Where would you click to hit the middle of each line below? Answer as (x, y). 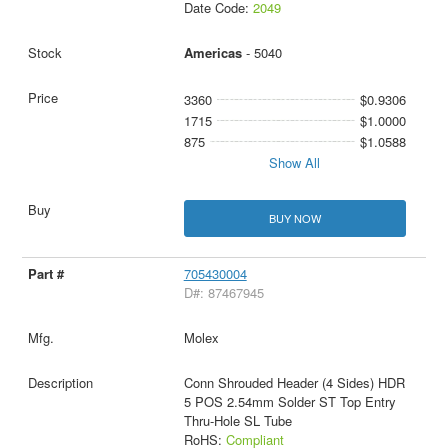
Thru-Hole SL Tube (237, 421)
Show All (295, 163)
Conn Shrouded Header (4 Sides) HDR (294, 383)
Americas (212, 53)
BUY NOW (294, 218)
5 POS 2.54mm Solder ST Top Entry (289, 402)
